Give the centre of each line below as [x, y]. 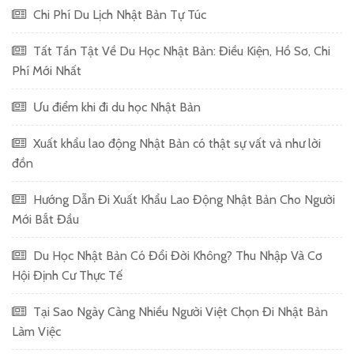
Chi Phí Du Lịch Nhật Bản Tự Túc [118, 14]
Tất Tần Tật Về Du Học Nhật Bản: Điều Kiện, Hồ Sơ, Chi [180, 51]
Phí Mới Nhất [47, 70]
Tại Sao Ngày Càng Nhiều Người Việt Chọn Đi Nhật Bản [179, 311]
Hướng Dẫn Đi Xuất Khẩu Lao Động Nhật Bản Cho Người [183, 199]
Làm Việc [36, 331]
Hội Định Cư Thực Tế [67, 275]
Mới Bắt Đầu [45, 219]
